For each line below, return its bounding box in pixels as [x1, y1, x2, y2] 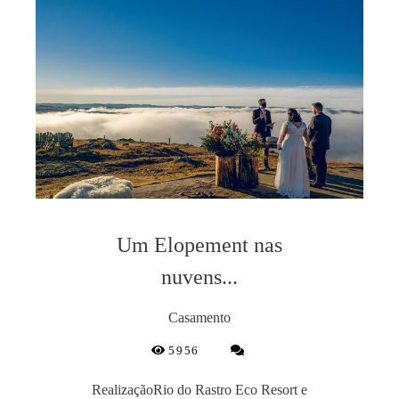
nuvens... [161, 265, 238, 289]
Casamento [168, 310, 231, 326]
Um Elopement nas [117, 233, 282, 257]
